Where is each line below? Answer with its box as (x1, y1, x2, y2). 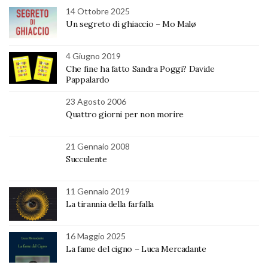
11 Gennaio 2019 (66, 185, 130, 196)
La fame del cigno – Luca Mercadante (66, 243, 206, 254)
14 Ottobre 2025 (66, 5, 130, 16)
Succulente (66, 153, 107, 165)
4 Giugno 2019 (66, 50, 121, 61)
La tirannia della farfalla (66, 198, 154, 209)
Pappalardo (66, 74, 109, 85)
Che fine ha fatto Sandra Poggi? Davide (66, 63, 215, 74)
